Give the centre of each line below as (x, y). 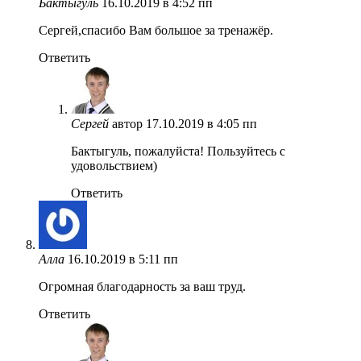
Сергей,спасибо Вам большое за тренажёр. (156, 30)
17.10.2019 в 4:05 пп (201, 123)
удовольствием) (114, 165)
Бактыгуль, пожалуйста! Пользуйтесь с (178, 151)
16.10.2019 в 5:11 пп (123, 259)
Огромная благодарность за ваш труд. (142, 286)
